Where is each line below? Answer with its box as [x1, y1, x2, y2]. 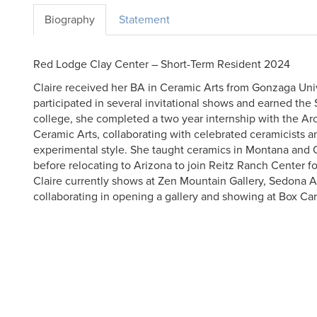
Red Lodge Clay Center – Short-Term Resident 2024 [33, 57, 290, 71]
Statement [119, 13, 170, 27]
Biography [45, 13, 95, 27]
